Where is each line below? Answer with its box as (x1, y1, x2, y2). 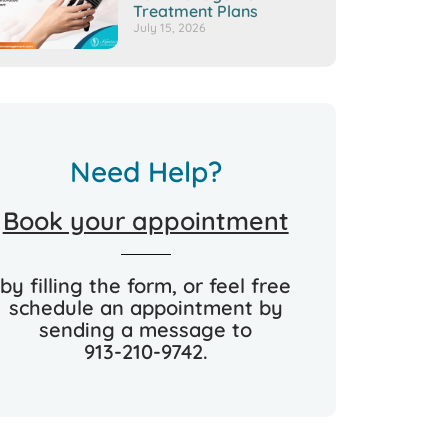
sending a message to (39, 317, 253, 343)
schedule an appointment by (8, 295, 283, 321)
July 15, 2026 (133, 20, 207, 36)
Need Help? (69, 154, 222, 190)
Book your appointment (2, 205, 289, 237)
